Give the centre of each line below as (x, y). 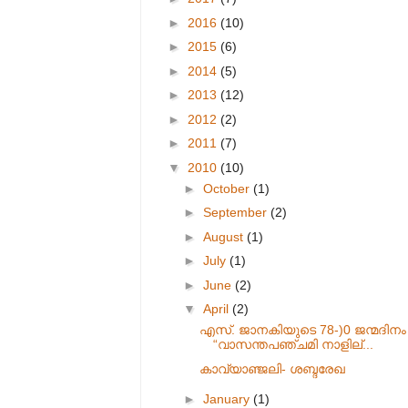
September (236, 212)
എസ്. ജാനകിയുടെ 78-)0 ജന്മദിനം (302, 330)
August (224, 236)
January (228, 399)
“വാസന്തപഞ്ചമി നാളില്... (293, 344)
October (228, 188)
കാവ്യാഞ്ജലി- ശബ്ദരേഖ (272, 368)
